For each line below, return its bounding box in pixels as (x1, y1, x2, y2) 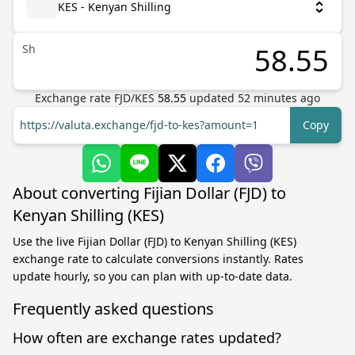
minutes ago (250, 90, 320, 105)
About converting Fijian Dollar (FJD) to (13, 182, 286, 204)
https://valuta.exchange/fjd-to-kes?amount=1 (20, 117, 258, 132)
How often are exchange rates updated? (13, 328, 281, 347)
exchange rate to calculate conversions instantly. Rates (13, 251, 303, 266)
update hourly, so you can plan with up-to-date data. (13, 269, 292, 284)
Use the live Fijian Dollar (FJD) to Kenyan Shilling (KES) (13, 234, 296, 249)
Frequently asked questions (13, 298, 214, 319)
